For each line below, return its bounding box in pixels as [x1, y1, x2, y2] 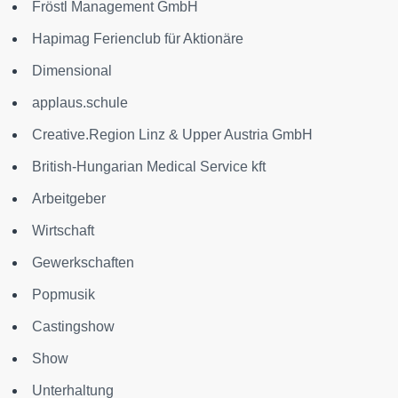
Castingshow [32, 319, 115, 334]
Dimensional [32, 63, 112, 78]
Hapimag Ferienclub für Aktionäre [32, 31, 243, 46]
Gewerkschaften [32, 255, 134, 270]
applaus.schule [32, 95, 128, 110]
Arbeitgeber [32, 191, 106, 206]
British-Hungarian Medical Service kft [32, 159, 266, 174]
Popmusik [32, 287, 95, 302]
